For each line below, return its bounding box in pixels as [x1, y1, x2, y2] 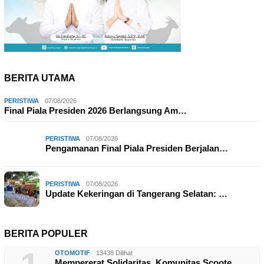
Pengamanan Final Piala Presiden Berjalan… [45, 143, 228, 154]
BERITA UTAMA [4, 73, 75, 84]
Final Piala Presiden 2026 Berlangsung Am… [4, 105, 187, 116]
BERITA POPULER [4, 229, 88, 239]
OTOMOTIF [55, 249, 90, 257]
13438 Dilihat [96, 249, 133, 257]
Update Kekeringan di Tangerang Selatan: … [45, 189, 227, 199]
